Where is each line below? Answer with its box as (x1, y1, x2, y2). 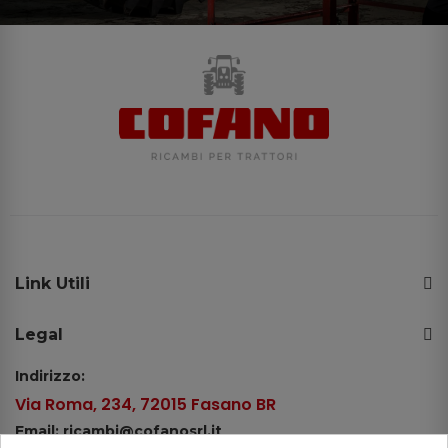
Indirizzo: (15, 366, 85, 385)
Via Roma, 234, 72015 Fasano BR (15, 392, 276, 416)
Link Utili (15, 273, 90, 293)
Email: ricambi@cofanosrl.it (15, 421, 222, 440)
